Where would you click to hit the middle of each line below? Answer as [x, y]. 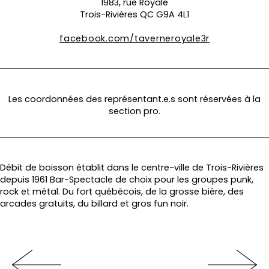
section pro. [134, 111]
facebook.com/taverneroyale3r [134, 38]
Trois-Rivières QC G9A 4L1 [134, 14]
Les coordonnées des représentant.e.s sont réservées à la [134, 99]
